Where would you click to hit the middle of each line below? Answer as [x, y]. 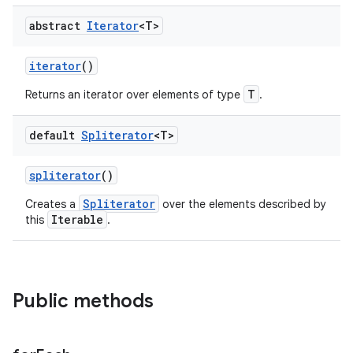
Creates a [52, 204]
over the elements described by [243, 204]
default [55, 135]
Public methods [83, 301]
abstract [58, 26]
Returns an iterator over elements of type [134, 95]
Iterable [77, 219]
